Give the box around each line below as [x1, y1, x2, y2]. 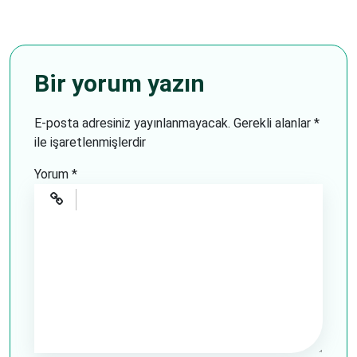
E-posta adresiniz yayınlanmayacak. [34, 116, 230, 131]
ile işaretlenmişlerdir [34, 135, 146, 150]
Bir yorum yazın [34, 69, 205, 97]
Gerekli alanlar [233, 116, 314, 131]
